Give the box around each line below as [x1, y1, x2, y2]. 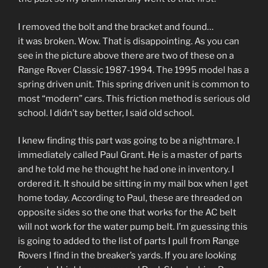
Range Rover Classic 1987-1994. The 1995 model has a [18, 64, 249, 75]
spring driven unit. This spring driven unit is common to [18, 78, 249, 90]
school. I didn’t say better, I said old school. [18, 107, 194, 118]
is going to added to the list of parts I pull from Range [18, 236, 239, 247]
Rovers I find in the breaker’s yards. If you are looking [18, 250, 236, 261]
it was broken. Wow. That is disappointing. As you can [18, 35, 239, 47]
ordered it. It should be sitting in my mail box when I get [18, 178, 248, 190]
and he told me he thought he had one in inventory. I [18, 164, 234, 175]
